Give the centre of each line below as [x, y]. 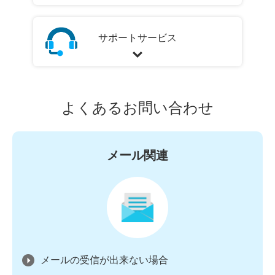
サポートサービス [137, 38]
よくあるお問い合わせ [137, 108]
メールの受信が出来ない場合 [104, 260]
